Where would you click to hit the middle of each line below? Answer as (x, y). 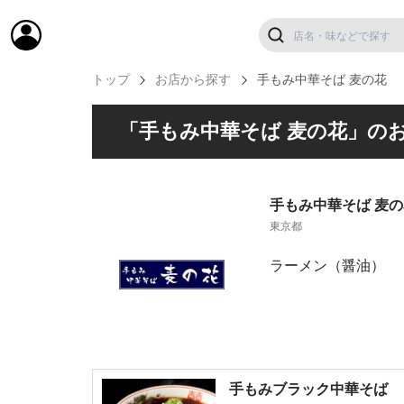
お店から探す (193, 79)
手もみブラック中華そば (309, 389)
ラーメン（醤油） (327, 266)
